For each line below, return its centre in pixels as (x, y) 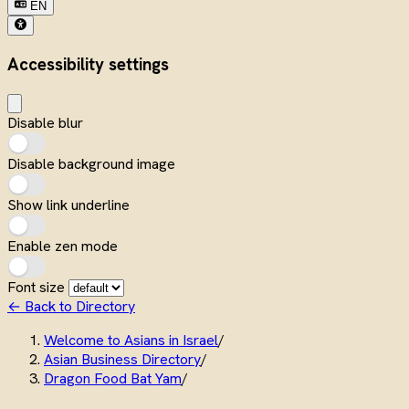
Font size (38, 287)
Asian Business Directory (122, 359)
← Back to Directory (71, 306)
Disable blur (45, 122)
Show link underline (68, 204)
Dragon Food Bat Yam (113, 378)
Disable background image (91, 163)
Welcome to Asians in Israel (131, 340)
